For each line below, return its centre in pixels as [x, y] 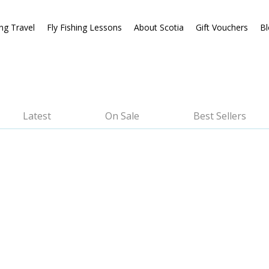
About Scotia [159, 27]
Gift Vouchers [222, 27]
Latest [37, 116]
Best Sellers [220, 116]
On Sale [122, 116]
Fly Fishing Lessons [84, 27]
